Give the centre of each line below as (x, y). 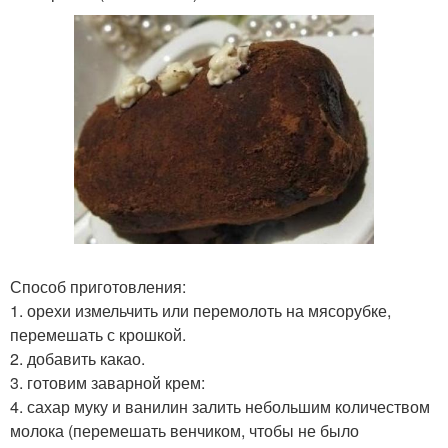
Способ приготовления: (98, 286)
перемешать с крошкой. (98, 334)
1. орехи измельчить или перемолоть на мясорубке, (200, 310)
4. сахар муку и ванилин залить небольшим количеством (220, 406)
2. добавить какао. (77, 358)
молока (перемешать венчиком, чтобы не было (184, 430)
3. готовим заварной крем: (107, 382)
